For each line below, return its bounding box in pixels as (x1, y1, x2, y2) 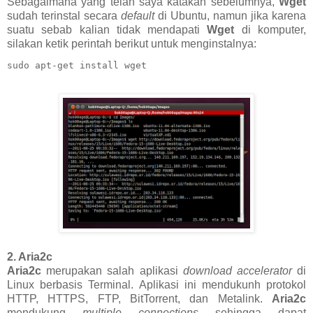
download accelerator (182, 265, 292, 277)
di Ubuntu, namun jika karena (154, 9, 306, 22)
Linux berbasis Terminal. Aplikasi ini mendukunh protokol (7, 279, 306, 291)
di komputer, (234, 23, 307, 36)
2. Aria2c (7, 251, 52, 263)
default (121, 9, 154, 22)
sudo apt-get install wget (7, 59, 147, 71)
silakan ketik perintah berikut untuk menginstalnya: (7, 37, 256, 50)
